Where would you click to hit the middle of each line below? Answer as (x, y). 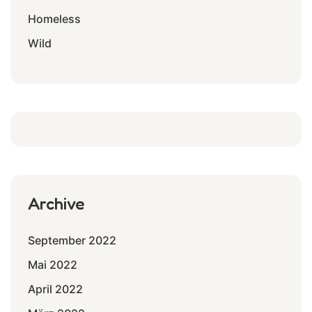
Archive (56, 203)
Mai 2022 (53, 264)
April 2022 (55, 289)
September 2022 (72, 240)
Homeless (54, 18)
